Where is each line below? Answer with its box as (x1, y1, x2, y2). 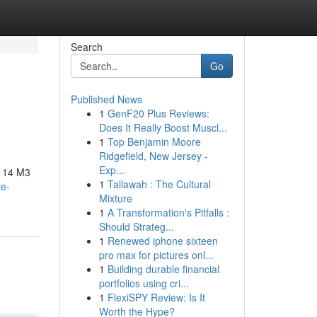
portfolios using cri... (98, 276, 189, 290)
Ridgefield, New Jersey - (98, 149, 208, 163)
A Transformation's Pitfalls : (107, 205, 229, 219)
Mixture (98, 191, 132, 205)
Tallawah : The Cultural (107, 177, 211, 191)
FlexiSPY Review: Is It (107, 290, 205, 304)
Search (70, 40, 103, 54)
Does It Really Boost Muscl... (98, 120, 227, 134)
